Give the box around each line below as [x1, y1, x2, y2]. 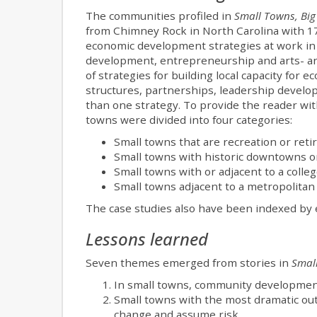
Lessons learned [86, 227, 208, 251]
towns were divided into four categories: [86, 113, 292, 127]
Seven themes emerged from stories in [86, 255, 292, 270]
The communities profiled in [86, 8, 234, 23]
